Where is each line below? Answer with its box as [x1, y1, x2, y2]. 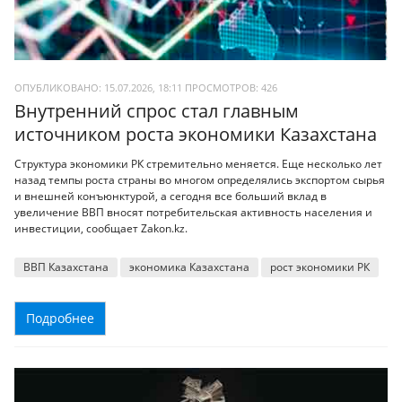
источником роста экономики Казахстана [14, 121, 377, 146]
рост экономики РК [270, 259, 370, 275]
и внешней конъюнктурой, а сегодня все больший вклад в [14, 188, 327, 205]
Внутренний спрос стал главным [14, 98, 299, 123]
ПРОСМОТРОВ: [185, 80, 261, 94]
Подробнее [26, 310, 94, 328]
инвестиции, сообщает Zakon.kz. [14, 221, 188, 237]
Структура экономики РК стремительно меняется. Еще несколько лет [14, 156, 382, 172]
